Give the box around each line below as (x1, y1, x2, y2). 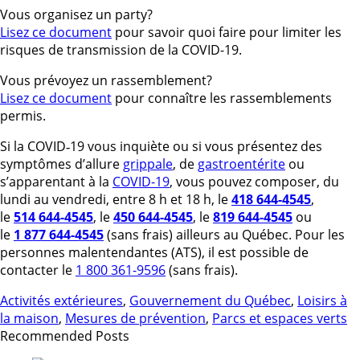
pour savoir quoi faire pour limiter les (112, 22, 342, 41)
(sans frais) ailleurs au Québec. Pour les (104, 225, 345, 243)
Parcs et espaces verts (212, 309, 347, 327)
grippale (123, 154, 173, 173)
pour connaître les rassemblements (112, 88, 332, 107)
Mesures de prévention (65, 309, 206, 327)
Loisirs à (297, 291, 347, 309)
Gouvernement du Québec (129, 291, 291, 309)
